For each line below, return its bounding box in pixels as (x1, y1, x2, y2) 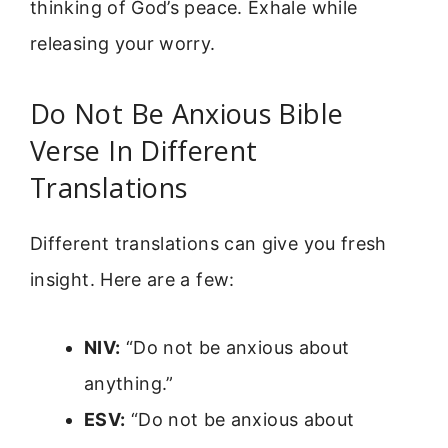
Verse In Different (30, 131, 258, 169)
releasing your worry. (30, 33, 216, 55)
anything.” (84, 372, 174, 394)
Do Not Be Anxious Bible (30, 94, 344, 132)
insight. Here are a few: (30, 268, 235, 290)
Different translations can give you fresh (30, 232, 387, 254)
